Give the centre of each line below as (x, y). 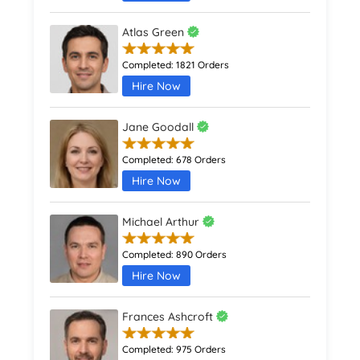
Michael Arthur (163, 222)
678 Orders (201, 160)
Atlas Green (155, 33)
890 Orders (202, 255)
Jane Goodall (160, 127)
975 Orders (201, 350)
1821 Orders (203, 65)
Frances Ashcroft (170, 317)
